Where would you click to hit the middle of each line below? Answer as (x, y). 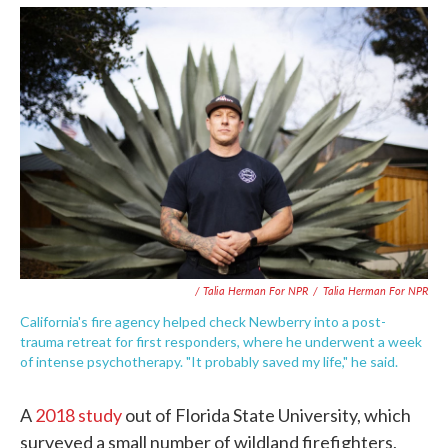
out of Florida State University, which (266, 414)
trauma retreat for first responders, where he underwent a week (221, 341)
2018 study (78, 414)
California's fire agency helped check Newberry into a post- (203, 321)
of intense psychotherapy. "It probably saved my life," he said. (209, 361)
